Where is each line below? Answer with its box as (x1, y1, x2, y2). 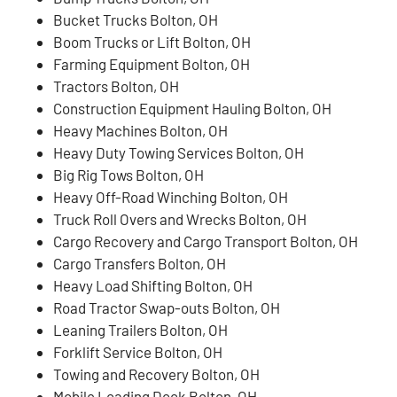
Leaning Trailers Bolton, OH (53, 320, 228, 339)
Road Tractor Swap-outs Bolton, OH (53, 298, 280, 316)
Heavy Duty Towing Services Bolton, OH (53, 143, 304, 161)
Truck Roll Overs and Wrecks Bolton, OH (53, 209, 307, 228)
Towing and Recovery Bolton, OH (53, 364, 260, 383)
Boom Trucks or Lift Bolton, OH (53, 32, 251, 51)
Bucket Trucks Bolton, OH (53, 10, 218, 28)
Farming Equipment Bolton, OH (53, 54, 250, 73)
